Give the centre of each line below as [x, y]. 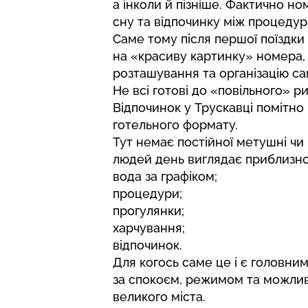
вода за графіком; [165, 177]
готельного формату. [175, 125]
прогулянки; [148, 211]
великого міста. [159, 297]
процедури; [147, 194]
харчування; [149, 228]
